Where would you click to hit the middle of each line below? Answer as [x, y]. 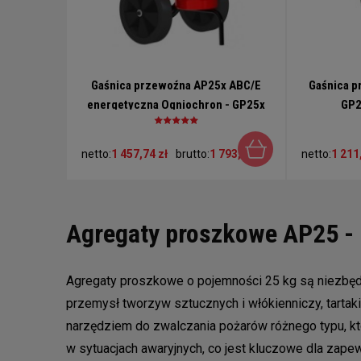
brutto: [193, 154]
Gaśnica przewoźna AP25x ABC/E [176, 86]
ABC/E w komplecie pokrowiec [176, 124]
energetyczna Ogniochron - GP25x [176, 105]
